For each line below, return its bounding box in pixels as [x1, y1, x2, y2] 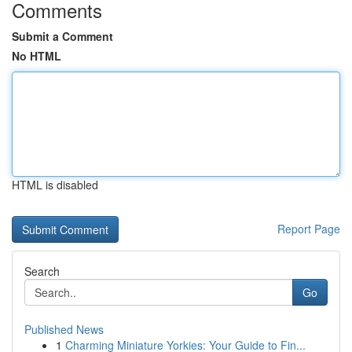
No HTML [12, 48, 61, 64]
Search [24, 263, 60, 279]
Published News [24, 321, 104, 337]
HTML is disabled [12, 177, 98, 192]
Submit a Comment [12, 28, 113, 44]
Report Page [277, 221, 340, 236]
